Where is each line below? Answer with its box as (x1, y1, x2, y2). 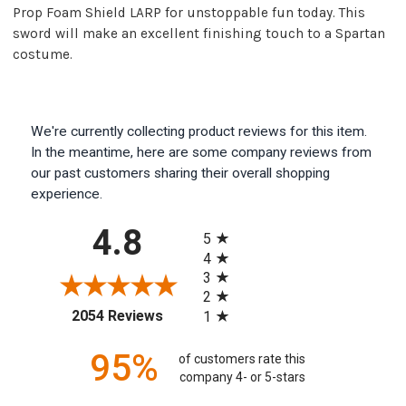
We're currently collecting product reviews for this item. (31, 122, 367, 140)
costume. (13, 45, 72, 63)
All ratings (202, 215, 266, 233)
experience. (31, 185, 102, 202)
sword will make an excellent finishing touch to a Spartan (13, 24, 385, 42)
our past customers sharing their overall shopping (31, 164, 330, 181)
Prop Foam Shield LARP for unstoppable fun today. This (13, 4, 365, 21)
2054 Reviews (71, 306, 163, 324)
